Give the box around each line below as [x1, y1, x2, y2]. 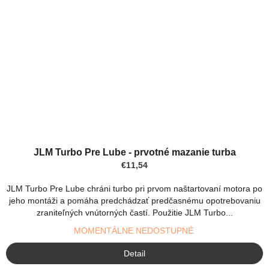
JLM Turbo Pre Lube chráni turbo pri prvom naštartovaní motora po [7, 183, 262, 193]
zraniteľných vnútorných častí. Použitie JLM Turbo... [36, 207, 233, 217]
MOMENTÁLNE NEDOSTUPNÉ [73, 225, 196, 235]
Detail [124, 248, 145, 258]
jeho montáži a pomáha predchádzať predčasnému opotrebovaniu [8, 195, 261, 205]
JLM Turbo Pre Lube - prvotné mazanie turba [33, 147, 236, 157]
